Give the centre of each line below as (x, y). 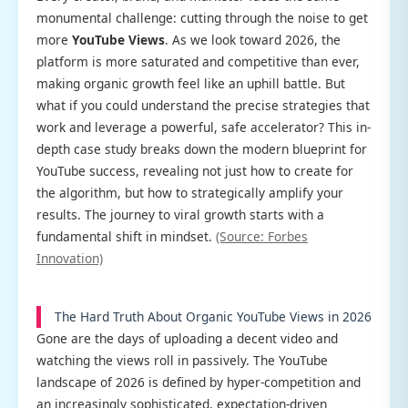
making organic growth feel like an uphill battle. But (191, 84)
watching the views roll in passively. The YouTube (182, 361)
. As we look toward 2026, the (253, 40)
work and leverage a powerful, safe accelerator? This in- (204, 127)
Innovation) (70, 259)
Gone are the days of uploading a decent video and (187, 339)
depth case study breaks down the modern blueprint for (202, 149)
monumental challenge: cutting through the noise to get (202, 18)
